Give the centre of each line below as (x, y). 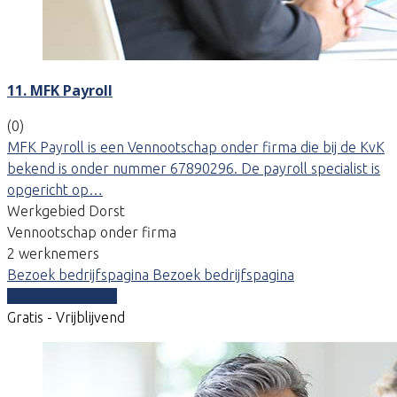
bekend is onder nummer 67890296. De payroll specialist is (194, 168)
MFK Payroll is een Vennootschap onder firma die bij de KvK (196, 147)
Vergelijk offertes (62, 296)
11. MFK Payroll (60, 90)
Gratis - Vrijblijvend (66, 317)
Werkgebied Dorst (66, 210)
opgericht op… (55, 189)
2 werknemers (53, 253)
